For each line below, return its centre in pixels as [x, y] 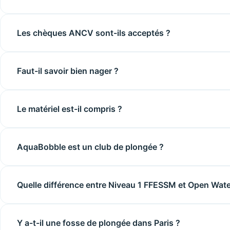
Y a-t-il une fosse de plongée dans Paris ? [99, 223]
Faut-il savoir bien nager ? [68, 71]
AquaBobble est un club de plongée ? [90, 147]
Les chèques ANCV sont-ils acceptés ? [94, 33]
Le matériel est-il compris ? [70, 109]
